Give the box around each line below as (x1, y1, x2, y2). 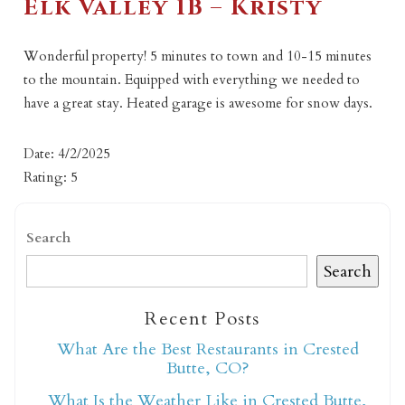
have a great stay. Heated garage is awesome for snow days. (24, 93, 373, 112)
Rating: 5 (24, 167, 79, 186)
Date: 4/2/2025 (24, 144, 111, 163)
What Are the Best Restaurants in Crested (56, 338, 359, 362)
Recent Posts (145, 306, 260, 332)
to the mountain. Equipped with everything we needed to (24, 70, 361, 89)
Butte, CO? (165, 357, 250, 381)
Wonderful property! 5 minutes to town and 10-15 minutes (24, 46, 372, 65)
